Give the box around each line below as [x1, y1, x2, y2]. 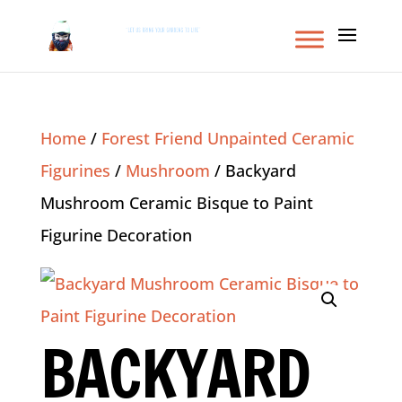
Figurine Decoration [39, 224, 192, 246]
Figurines [39, 160, 110, 181]
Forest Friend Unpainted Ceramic [100, 127, 354, 149]
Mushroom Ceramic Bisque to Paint [39, 192, 313, 214]
